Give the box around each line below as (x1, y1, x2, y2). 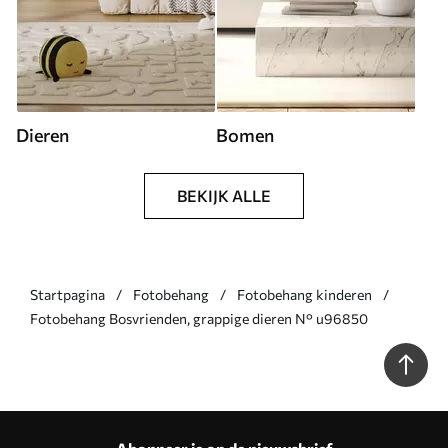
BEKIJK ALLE (177, 185, 271, 205)
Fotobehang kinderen (237, 285, 372, 303)
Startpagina (30, 285, 105, 303)
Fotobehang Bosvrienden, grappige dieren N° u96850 (30, 309, 368, 327)
